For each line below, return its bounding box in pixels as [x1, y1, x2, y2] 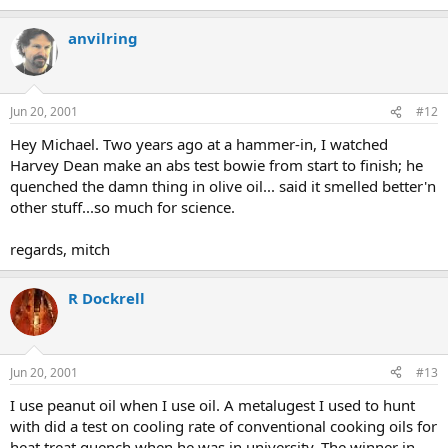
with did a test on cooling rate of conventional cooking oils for [10, 415, 437, 436]
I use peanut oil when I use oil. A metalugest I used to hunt [10, 394, 415, 415]
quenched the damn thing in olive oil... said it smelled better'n [10, 176, 436, 196]
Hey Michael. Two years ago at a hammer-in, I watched [10, 134, 388, 154]
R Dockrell [68, 288, 145, 308]
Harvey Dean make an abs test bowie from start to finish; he [10, 155, 423, 175]
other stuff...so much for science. [10, 197, 235, 217]
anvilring [68, 27, 138, 48]
